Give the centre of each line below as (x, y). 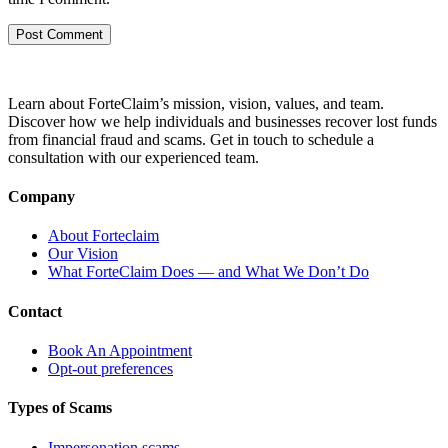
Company (41, 197)
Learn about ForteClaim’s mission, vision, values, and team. (196, 103)
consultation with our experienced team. (133, 157)
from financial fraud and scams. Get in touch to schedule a (191, 139)
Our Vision (83, 254)
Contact (35, 311)
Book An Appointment (120, 350)
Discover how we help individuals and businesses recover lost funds (222, 121)
